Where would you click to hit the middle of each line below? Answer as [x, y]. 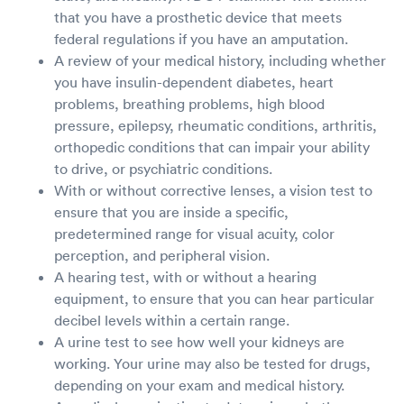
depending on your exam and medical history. [199, 385]
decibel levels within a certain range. [172, 320]
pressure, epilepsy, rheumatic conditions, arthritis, [216, 125]
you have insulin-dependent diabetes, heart [194, 82]
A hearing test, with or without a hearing [185, 276]
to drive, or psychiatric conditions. [163, 168]
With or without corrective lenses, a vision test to [213, 190]
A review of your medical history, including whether [220, 60]
